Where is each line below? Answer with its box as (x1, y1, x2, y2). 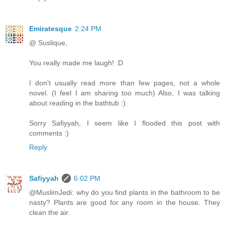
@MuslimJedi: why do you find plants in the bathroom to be (29, 188, 220, 197)
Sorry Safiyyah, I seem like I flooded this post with (29, 119, 220, 128)
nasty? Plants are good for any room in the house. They (29, 198, 220, 207)
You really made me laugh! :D (29, 59, 123, 67)
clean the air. (29, 208, 70, 217)
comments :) (29, 129, 69, 138)
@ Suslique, (29, 39, 67, 47)
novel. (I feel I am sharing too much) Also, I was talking (29, 89, 220, 97)
